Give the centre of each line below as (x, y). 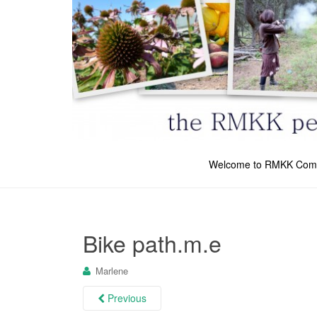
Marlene (112, 270)
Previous (126, 298)
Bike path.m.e (152, 242)
